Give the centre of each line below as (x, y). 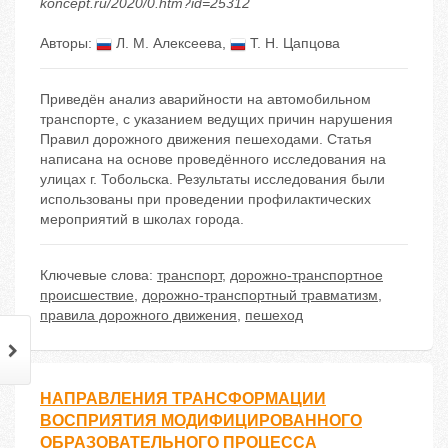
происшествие (87, 295)
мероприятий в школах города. (142, 219)
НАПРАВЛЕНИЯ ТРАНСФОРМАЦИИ (183, 399)
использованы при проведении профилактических (205, 199)
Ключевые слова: (98, 275)
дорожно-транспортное (306, 275)
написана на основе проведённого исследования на (213, 159)
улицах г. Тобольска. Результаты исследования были (212, 179)
